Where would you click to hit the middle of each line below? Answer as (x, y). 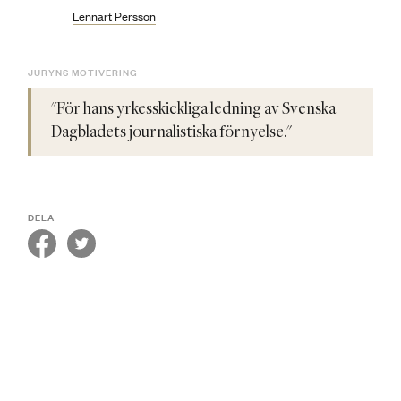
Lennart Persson (114, 16)
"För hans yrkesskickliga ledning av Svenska (193, 110)
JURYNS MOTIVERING (83, 72)
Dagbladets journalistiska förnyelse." (171, 133)
